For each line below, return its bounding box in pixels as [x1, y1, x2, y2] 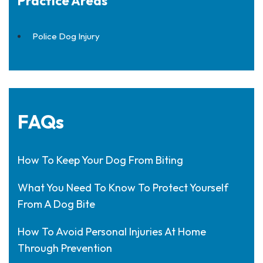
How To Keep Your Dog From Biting [18, 153, 183, 167]
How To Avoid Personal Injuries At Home [18, 225, 206, 238]
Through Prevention [18, 241, 112, 255]
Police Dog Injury [32, 31, 100, 42]
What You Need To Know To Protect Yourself [18, 181, 228, 194]
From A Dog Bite [18, 197, 95, 211]
